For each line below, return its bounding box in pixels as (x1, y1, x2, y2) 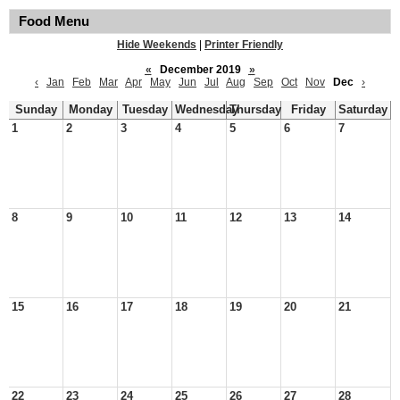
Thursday (229, 104, 281, 116)
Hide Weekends (117, 38, 196, 51)
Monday (68, 104, 112, 116)
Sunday (14, 104, 57, 116)
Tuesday (121, 104, 168, 116)
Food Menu (19, 14, 89, 29)
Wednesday (175, 104, 238, 116)
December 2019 (154, 63, 246, 76)
